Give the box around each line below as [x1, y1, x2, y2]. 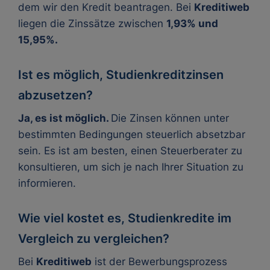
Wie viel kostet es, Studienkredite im [18, 211, 231, 225]
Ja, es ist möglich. [18, 112, 111, 124]
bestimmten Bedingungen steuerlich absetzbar [18, 128, 245, 140]
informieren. [18, 177, 76, 189]
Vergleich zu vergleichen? [18, 231, 169, 246]
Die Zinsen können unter [111, 112, 229, 124]
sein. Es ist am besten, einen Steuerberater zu [18, 145, 242, 157]
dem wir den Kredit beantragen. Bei [18, 1, 194, 13]
